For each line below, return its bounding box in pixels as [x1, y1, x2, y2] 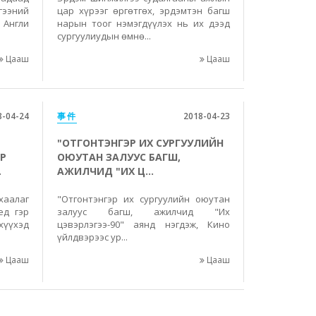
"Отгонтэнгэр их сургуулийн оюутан [57, 193, 230, 205]
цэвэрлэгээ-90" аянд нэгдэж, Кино [57, 218, 230, 231]
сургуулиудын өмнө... [57, 30, 151, 42]
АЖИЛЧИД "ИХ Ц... [57, 164, 154, 178]
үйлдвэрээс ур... [57, 231, 128, 243]
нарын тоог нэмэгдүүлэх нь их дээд [57, 17, 230, 30]
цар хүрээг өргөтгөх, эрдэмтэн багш [57, 4, 230, 17]
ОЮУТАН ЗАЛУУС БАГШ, [57, 150, 181, 164]
